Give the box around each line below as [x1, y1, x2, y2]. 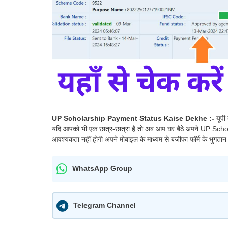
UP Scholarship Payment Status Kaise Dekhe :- [52, 113, 216, 122]
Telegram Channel [73, 201, 136, 210]
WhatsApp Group [72, 164, 132, 173]
